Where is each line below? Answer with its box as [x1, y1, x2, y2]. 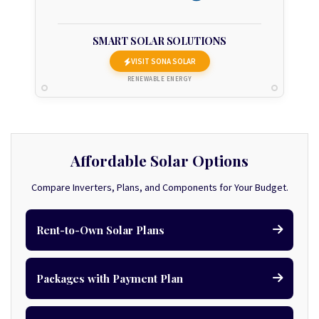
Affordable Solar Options [70, 150, 249, 170]
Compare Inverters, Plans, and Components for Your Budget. [31, 181, 288, 194]
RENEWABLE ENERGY [127, 75, 192, 83]
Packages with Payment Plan [36, 271, 183, 286]
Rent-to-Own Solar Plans [36, 222, 164, 237]
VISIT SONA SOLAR [130, 56, 196, 66]
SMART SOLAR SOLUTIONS [93, 34, 226, 48]
